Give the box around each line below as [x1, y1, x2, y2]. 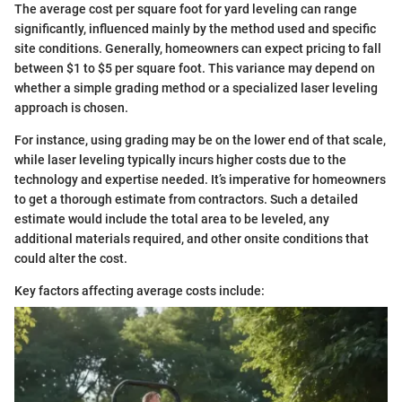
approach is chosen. [14, 100, 128, 115]
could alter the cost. [14, 250, 127, 266]
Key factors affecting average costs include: [14, 283, 265, 298]
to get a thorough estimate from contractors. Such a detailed [14, 191, 358, 206]
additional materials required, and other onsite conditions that [14, 231, 369, 246]
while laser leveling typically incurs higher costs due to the [14, 152, 346, 167]
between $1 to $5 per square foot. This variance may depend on [14, 60, 375, 75]
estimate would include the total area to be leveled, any [14, 211, 329, 226]
